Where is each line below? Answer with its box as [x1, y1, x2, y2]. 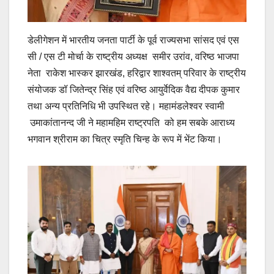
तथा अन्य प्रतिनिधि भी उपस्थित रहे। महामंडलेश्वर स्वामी [28, 101, 224, 112]
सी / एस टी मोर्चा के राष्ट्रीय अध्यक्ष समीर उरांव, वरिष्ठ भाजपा [28, 51, 239, 62]
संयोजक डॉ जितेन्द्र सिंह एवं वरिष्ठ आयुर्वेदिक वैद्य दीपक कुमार [28, 84, 240, 95]
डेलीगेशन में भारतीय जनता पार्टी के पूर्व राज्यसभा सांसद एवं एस [28, 35, 239, 46]
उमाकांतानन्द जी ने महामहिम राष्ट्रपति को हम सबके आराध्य [28, 117, 235, 128]
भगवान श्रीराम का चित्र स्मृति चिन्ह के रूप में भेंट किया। [28, 134, 222, 145]
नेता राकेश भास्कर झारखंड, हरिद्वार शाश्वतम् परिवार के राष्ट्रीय [28, 68, 246, 79]
